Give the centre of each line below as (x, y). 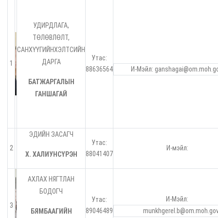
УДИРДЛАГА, (51, 26)
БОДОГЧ (51, 191)
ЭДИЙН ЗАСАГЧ (51, 135)
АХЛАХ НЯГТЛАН (51, 179)
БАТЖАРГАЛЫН (51, 82)
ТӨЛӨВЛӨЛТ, (51, 38)
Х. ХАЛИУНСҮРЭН (51, 154)
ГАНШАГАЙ (51, 94)
